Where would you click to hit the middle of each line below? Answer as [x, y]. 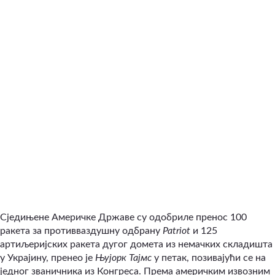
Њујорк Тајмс [123, 258]
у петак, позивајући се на [209, 258]
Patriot [176, 230]
